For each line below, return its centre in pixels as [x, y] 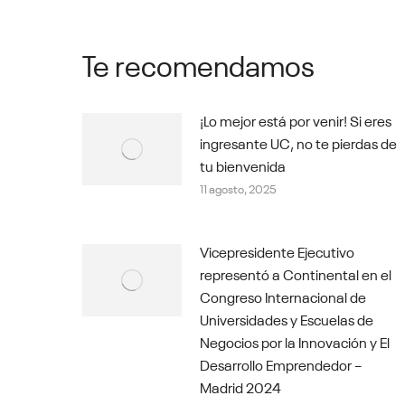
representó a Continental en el [296, 273]
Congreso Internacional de [283, 296]
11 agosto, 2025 [238, 188]
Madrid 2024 [240, 386]
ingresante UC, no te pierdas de [298, 142]
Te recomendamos [198, 63]
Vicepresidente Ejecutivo [277, 251]
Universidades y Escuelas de [287, 319]
